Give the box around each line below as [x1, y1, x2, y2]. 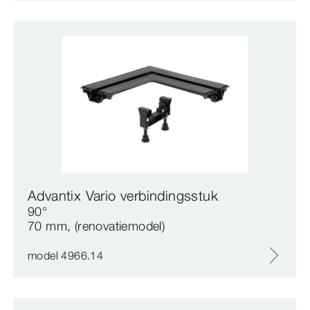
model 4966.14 [28, 248, 104, 262]
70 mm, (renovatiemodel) [28, 217, 165, 234]
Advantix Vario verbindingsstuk [28, 186, 218, 204]
